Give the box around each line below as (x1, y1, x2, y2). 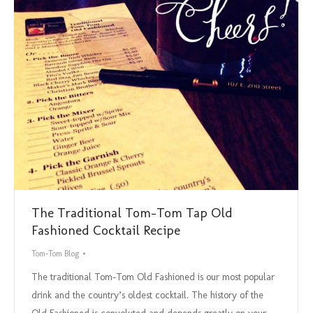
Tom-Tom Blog (31, 248, 79, 259)
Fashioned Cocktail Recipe (31, 221, 180, 238)
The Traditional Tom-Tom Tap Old (31, 204, 233, 221)
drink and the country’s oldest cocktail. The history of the (31, 289, 263, 301)
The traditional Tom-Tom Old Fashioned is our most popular (31, 270, 275, 283)
